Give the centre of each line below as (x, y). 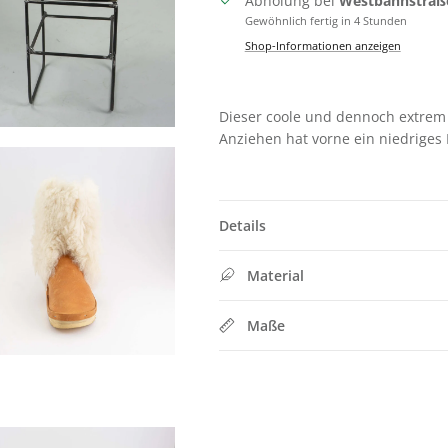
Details (242, 226)
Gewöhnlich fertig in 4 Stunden (325, 21)
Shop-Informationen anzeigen (322, 46)
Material (275, 276)
